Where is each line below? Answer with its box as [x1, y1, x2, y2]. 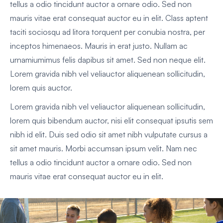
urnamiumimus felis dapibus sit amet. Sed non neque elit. [10, 55, 206, 65]
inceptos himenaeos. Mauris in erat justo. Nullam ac [10, 41, 188, 51]
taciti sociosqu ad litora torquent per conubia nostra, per [10, 27, 205, 37]
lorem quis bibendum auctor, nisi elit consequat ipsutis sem [10, 115, 213, 126]
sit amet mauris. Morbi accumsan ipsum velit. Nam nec [10, 143, 197, 154]
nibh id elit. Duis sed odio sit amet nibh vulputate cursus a [10, 129, 208, 140]
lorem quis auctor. [10, 83, 72, 93]
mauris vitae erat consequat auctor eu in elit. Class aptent [10, 13, 208, 23]
